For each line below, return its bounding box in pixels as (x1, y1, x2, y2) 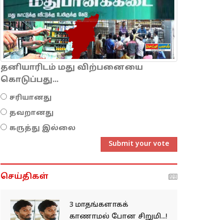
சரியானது (9, 93, 52, 102)
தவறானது (9, 109, 54, 117)
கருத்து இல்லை (9, 124, 76, 133)
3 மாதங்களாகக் (69, 200, 128, 209)
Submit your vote (109, 139, 169, 148)
